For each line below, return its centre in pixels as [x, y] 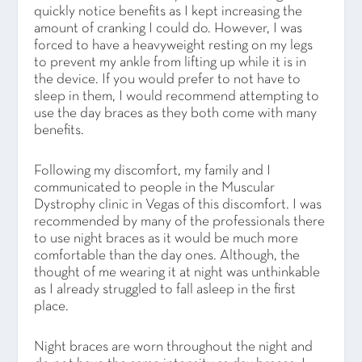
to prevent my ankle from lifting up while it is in [170, 63]
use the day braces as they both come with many [176, 114]
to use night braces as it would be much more [166, 239]
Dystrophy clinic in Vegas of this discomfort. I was [178, 205]
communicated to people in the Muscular [155, 188]
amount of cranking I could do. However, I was [168, 29]
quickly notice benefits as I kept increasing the [168, 12]
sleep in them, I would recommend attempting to [177, 97]
